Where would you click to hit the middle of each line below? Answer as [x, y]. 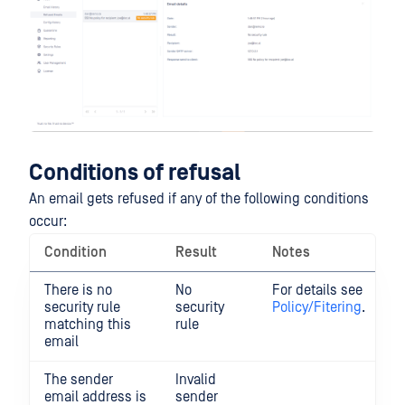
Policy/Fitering [317, 308]
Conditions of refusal [135, 174]
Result [196, 253]
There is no [78, 291]
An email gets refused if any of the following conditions [199, 199]
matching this [88, 325]
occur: [48, 222]
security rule [82, 308]
